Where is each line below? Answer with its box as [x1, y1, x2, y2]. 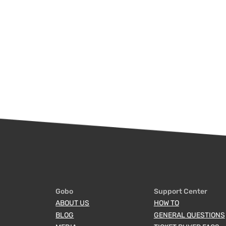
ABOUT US [55, 198, 90, 207]
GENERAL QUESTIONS [153, 210, 225, 219]
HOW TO [153, 198, 179, 207]
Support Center [153, 187, 207, 196]
